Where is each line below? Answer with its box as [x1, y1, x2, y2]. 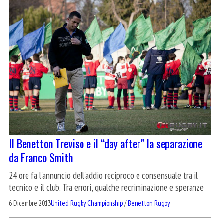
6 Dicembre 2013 [9, 198, 51, 208]
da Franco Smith [9, 148, 73, 165]
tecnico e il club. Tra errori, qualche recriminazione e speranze [9, 181, 204, 193]
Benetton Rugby [128, 198, 170, 208]
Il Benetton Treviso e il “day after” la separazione [9, 135, 202, 151]
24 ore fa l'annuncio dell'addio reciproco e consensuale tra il [9, 169, 198, 181]
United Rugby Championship [51, 198, 123, 208]
